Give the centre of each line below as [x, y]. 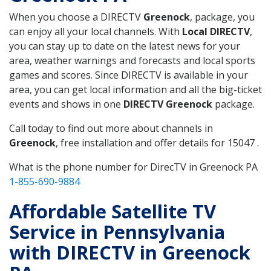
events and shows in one [66, 104]
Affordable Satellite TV [113, 211]
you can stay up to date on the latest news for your [125, 46]
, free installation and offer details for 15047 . [157, 142]
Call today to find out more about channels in [111, 128]
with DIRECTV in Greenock [130, 252]
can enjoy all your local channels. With [96, 31]
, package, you [222, 17]
